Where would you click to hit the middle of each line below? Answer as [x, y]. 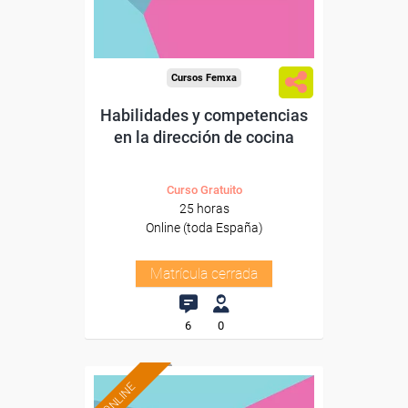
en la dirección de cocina [204, 137]
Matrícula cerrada [204, 274]
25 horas [204, 209]
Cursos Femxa [204, 78]
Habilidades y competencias [204, 115]
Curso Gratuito [204, 190]
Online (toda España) [204, 228]
